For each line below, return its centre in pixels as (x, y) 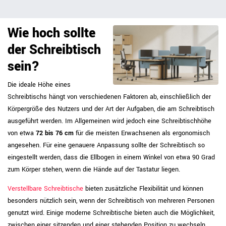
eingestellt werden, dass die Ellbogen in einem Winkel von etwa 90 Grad (111, 157)
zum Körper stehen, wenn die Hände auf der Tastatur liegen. (94, 169)
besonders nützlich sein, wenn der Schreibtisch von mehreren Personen (111, 201)
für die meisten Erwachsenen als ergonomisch (142, 133)
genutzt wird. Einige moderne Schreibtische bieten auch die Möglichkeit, (111, 213)
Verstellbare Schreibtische (45, 189)
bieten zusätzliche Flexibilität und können (143, 189)
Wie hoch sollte (51, 33)
